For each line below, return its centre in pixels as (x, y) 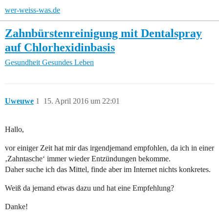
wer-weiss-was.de (33, 10)
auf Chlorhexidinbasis (60, 47)
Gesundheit (22, 63)
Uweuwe (19, 101)
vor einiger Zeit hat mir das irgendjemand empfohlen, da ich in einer (109, 148)
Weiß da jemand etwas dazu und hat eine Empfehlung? (89, 188)
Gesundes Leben (68, 63)
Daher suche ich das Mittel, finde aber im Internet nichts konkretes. (108, 170)
